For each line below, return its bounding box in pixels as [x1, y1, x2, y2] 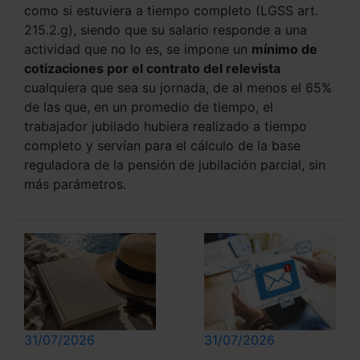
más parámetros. [24, 176, 126, 193]
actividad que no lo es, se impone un [24, 41, 252, 58]
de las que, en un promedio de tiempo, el [24, 99, 273, 116]
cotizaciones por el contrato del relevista [24, 60, 280, 77]
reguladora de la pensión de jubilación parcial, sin [24, 157, 325, 174]
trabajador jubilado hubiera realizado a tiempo [24, 118, 307, 135]
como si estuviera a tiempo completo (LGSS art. [24, 2, 318, 19]
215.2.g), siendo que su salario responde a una [24, 22, 307, 39]
